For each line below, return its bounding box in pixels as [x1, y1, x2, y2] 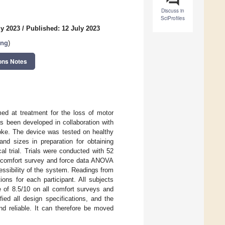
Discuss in [161, 7, 184, 15]
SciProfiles [161, 15, 185, 22]
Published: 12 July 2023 [26, 25, 100, 33]
